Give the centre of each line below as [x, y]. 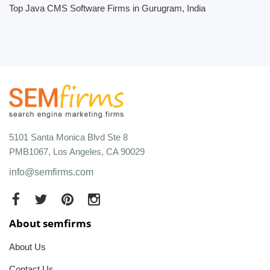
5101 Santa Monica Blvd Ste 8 [68, 137]
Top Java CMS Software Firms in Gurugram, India [107, 8]
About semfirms [50, 223]
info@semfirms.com [51, 172]
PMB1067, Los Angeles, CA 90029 [77, 151]
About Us [27, 246]
